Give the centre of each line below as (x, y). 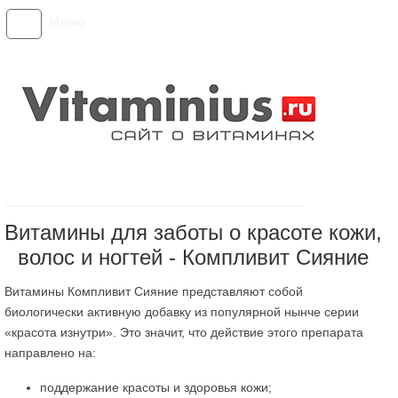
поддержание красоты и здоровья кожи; (156, 387)
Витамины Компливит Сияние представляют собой (154, 291)
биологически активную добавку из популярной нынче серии (182, 312)
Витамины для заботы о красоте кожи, (194, 232)
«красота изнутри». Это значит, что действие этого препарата (184, 332)
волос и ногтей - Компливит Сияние (194, 257)
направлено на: (50, 353)
